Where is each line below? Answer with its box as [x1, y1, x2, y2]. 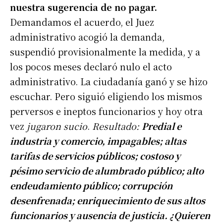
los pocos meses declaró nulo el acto [10, 60, 172, 73]
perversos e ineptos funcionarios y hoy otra [10, 105, 203, 118]
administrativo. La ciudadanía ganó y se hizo [10, 75, 208, 88]
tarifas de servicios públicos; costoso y [10, 149, 180, 163]
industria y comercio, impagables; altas [10, 134, 186, 148]
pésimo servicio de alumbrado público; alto [10, 164, 204, 177]
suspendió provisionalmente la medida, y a [10, 45, 200, 58]
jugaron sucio [27, 119, 87, 133]
